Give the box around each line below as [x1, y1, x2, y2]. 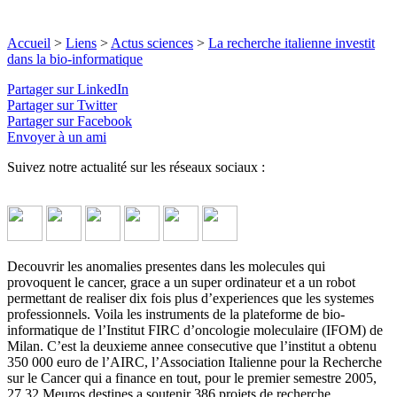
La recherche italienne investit [208, 35, 375, 51]
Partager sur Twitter [7, 97, 117, 113]
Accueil [7, 35, 51, 51]
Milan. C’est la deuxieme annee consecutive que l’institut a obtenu [7, 338, 377, 354]
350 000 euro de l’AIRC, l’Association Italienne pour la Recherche [7, 354, 382, 370]
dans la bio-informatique [7, 51, 143, 66]
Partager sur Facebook [7, 113, 132, 128]
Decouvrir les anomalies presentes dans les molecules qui [7, 258, 325, 274]
